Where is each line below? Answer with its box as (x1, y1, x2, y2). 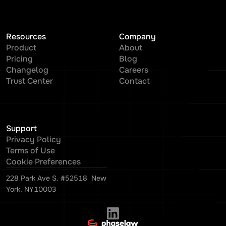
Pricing (6, 53, 33, 64)
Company (119, 31, 156, 42)
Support (6, 123, 37, 134)
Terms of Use (6, 145, 55, 156)
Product (6, 42, 36, 53)
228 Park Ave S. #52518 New (6, 173, 106, 183)
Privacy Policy (6, 134, 61, 145)
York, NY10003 (6, 184, 56, 194)
